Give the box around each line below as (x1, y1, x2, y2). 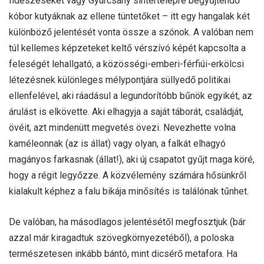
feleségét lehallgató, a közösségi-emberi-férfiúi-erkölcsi (9, 58, 244, 70)
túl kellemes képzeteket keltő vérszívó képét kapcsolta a (9, 42, 246, 54)
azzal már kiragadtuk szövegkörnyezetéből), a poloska (9, 232, 234, 243)
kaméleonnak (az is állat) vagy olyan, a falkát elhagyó (9, 137, 226, 149)
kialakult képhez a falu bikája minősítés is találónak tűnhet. (9, 185, 249, 197)
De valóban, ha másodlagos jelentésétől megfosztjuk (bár (9, 216, 246, 227)
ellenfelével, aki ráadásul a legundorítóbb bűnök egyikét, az (9, 90, 252, 101)
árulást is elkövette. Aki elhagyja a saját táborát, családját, (9, 105, 243, 117)
